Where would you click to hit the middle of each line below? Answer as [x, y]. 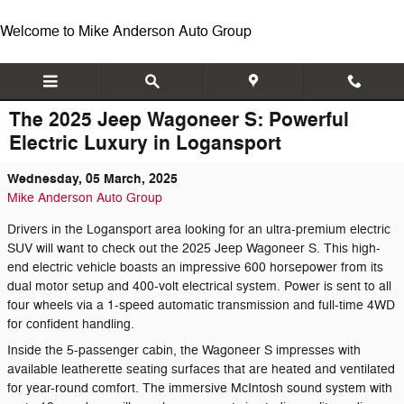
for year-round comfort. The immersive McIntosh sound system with [200, 388]
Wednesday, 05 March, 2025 [92, 179]
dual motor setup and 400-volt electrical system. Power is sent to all [199, 286]
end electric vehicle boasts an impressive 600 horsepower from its [195, 267]
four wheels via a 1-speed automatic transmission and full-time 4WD [201, 305]
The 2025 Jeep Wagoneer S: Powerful [179, 120]
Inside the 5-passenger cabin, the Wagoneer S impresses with [184, 350]
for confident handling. [71, 324]
